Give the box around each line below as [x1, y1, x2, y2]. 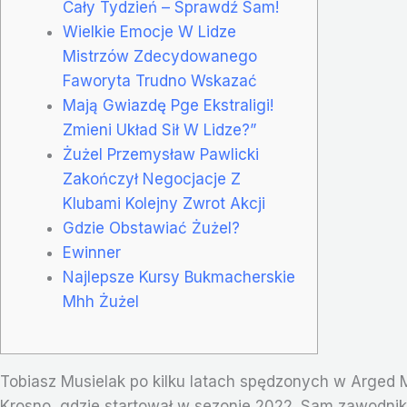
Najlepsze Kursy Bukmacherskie [63, 267, 295, 286]
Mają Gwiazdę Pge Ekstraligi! [63, 95, 273, 114]
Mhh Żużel [63, 292, 139, 311]
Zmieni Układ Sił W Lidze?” [63, 120, 256, 139]
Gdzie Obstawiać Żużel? [63, 218, 240, 237]
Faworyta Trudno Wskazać [63, 71, 257, 90]
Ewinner [63, 243, 121, 262]
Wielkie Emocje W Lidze [63, 22, 236, 41]
